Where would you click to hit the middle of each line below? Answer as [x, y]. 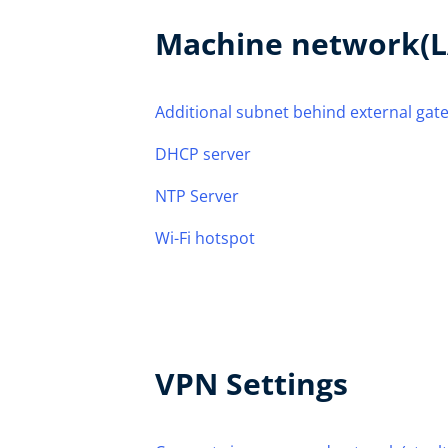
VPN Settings [251, 383]
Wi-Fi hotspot [205, 238]
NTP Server [197, 196]
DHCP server [203, 154]
